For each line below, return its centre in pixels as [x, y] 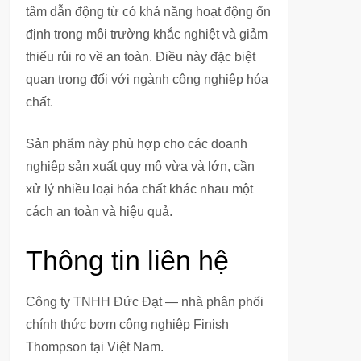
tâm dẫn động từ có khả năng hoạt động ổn [148, 12]
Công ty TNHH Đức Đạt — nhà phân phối [145, 302]
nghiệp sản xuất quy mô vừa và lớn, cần [140, 166]
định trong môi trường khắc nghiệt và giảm [147, 34]
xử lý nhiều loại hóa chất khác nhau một [139, 189]
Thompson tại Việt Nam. [95, 347]
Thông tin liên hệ [127, 260]
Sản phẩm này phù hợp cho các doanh [137, 144]
